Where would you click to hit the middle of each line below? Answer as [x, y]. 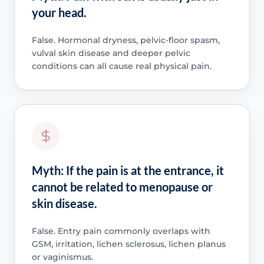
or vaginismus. [62, 257]
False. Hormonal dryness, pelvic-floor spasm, [126, 40]
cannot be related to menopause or [122, 187]
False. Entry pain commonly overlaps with [121, 231]
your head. [59, 12]
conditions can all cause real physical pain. [121, 66]
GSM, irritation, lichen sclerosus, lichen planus [128, 244]
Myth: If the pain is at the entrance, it [128, 170]
